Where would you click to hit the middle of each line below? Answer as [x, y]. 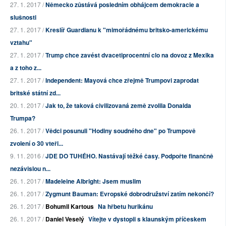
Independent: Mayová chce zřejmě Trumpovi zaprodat [122, 80]
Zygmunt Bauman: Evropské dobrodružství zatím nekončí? [130, 194]
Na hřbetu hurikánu [125, 207]
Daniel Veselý [65, 219]
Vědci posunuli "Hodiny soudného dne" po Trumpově [121, 131]
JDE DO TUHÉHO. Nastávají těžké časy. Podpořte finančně [129, 156]
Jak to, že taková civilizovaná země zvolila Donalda [118, 106]
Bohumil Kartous [70, 207]
